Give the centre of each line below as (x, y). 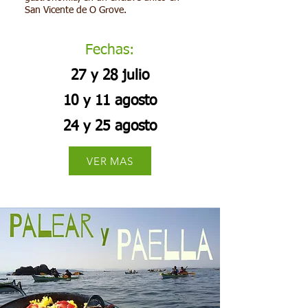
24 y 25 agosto (110, 127)
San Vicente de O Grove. (76, 10)
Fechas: (110, 51)
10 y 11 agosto (110, 101)
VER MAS (110, 161)
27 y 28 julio (110, 76)
